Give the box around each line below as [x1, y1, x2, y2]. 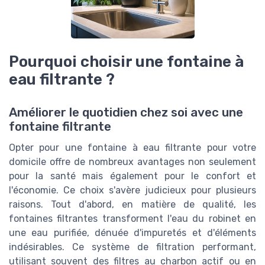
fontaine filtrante [9, 119, 111, 134]
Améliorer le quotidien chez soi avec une [9, 105, 243, 119]
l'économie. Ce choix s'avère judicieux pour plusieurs [9, 185, 256, 196]
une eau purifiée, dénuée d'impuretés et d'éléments [9, 227, 256, 238]
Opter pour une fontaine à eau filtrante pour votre [9, 142, 256, 153]
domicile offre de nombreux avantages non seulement [9, 156, 256, 167]
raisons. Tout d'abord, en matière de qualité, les [9, 199, 256, 210]
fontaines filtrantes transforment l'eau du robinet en [9, 213, 256, 224]
